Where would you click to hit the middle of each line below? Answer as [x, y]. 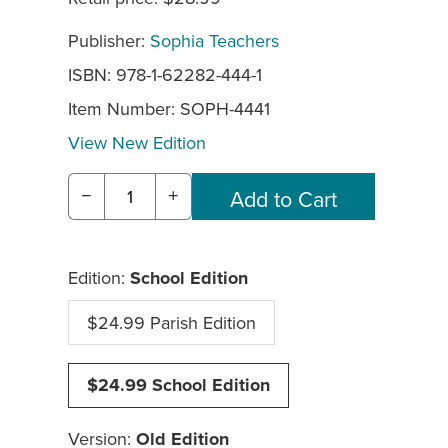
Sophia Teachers [214, 41]
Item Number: [124, 109]
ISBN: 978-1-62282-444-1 [165, 75]
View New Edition [137, 143]
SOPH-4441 [225, 109]
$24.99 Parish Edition [171, 323]
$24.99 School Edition [178, 385]
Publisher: [109, 41]
